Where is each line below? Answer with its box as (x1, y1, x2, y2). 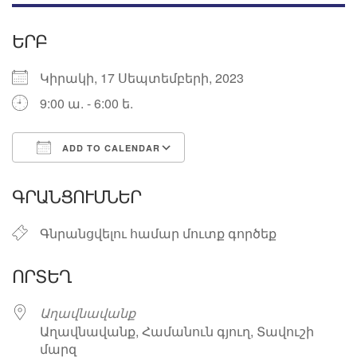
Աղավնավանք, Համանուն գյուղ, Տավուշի (40, 321, 314, 340)
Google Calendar (200, 169, 297, 183)
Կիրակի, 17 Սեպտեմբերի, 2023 (40, 68, 257, 87)
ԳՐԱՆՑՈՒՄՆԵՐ (12, 186, 141, 207)
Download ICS (40, 169, 123, 183)
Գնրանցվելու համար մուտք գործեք (40, 223, 277, 242)
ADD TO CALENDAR (59, 141, 160, 154)
